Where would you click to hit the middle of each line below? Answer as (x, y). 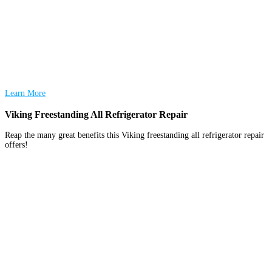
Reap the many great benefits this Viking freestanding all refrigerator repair (134, 135)
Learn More (25, 93)
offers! (16, 145)
